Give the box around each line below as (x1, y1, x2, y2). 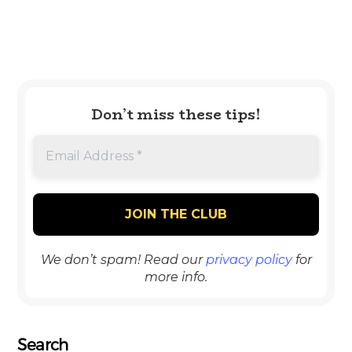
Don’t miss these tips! (90, 104, 262, 126)
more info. (145, 269, 207, 284)
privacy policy (205, 251, 292, 267)
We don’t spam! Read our (40, 251, 206, 267)
